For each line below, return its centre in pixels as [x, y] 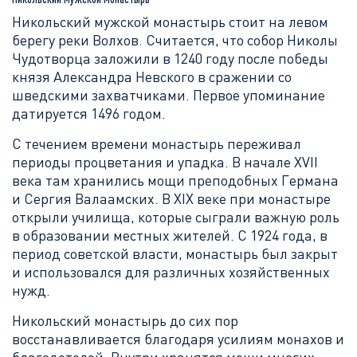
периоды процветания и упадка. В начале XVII [165, 162]
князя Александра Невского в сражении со [152, 76]
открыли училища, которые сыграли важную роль [176, 217]
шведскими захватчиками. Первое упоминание [169, 95]
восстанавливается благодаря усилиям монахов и [178, 339]
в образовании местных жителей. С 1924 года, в [170, 235]
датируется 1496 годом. [89, 113]
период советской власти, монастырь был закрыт [175, 253]
